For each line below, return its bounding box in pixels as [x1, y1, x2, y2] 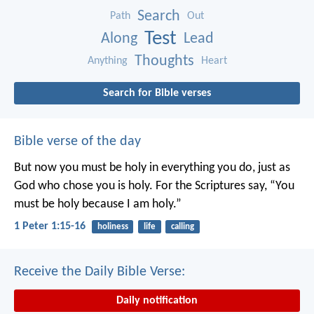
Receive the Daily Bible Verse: [14, 265, 185, 280]
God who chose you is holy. [14, 179, 153, 193]
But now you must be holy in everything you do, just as [14, 161, 290, 175]
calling [170, 221, 194, 231]
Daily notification [116, 295, 198, 307]
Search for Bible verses [103, 87, 211, 99]
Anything [87, 55, 128, 67]
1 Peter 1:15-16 [14, 221, 86, 233]
